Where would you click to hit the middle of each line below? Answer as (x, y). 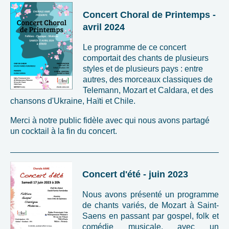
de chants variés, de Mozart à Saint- (151, 205)
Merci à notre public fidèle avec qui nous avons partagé (110, 120)
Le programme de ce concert (134, 47)
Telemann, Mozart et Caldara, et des (148, 90)
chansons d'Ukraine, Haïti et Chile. (73, 101)
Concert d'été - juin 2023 (135, 174)
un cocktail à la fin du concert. (64, 131)
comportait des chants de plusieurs (146, 58)
